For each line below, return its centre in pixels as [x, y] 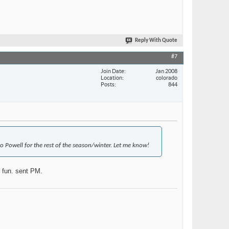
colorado [167, 77]
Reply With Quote [156, 41]
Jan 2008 [166, 71]
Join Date [112, 71]
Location [111, 77]
